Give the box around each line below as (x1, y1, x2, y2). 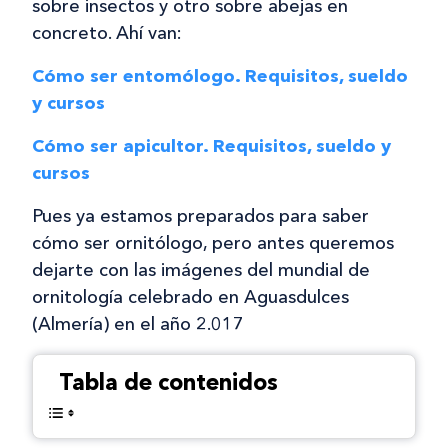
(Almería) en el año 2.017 (32, 313, 244, 335)
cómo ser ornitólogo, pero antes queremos (32, 232, 394, 254)
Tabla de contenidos (59, 367, 278, 396)
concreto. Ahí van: (32, 22, 182, 44)
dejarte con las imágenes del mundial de (32, 259, 370, 281)
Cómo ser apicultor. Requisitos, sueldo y (32, 135, 391, 157)
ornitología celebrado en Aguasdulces (32, 286, 349, 308)
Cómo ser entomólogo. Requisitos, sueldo (32, 65, 408, 87)
